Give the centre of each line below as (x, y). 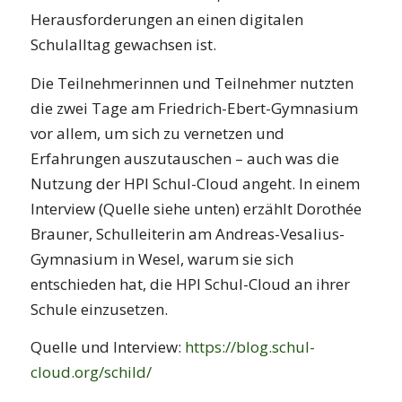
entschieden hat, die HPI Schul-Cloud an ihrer (190, 284)
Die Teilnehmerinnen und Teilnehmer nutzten (192, 83)
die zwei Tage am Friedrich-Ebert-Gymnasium (194, 108)
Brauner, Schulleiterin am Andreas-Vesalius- (187, 233)
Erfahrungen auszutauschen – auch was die (184, 158)
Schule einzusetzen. (99, 309)
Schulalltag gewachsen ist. (123, 45)
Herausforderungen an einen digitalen (166, 20)
